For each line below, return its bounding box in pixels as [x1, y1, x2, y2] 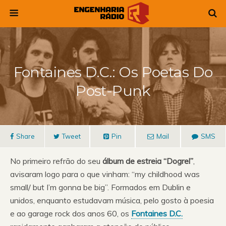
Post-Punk [76, 82, 150, 99]
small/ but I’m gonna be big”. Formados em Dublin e [10, 182, 191, 192]
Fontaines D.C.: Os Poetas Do [13, 63, 213, 81]
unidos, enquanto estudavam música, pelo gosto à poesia [10, 195, 214, 205]
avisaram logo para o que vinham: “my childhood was [10, 169, 200, 179]
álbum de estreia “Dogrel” [100, 156, 193, 166]
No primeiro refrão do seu [10, 156, 100, 166]
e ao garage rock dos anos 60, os [10, 208, 131, 218]
